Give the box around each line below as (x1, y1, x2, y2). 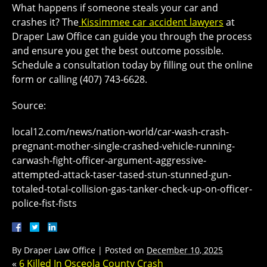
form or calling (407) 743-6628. (12, 73, 147, 86)
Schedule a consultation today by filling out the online (12, 58, 253, 72)
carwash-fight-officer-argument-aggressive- (12, 154, 206, 167)
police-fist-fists (12, 197, 77, 210)
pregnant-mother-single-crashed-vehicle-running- (12, 139, 235, 153)
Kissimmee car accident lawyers (79, 15, 223, 29)
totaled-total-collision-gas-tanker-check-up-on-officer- (12, 182, 252, 195)
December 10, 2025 (147, 244, 223, 256)
